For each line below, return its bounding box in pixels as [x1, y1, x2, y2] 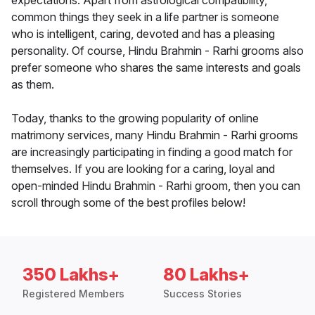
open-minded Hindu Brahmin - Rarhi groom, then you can [11, 179, 300, 193]
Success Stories [163, 288, 242, 300]
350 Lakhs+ [22, 264, 120, 285]
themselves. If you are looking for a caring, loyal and [11, 162, 275, 176]
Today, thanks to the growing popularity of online [11, 111, 259, 126]
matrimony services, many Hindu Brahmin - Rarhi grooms [11, 128, 298, 143]
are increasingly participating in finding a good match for [11, 145, 292, 160]
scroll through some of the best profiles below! [11, 195, 245, 210]
